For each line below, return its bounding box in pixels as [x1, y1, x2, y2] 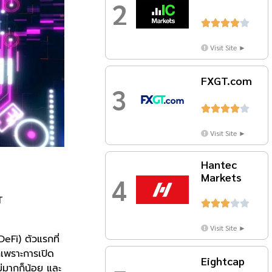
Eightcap [200, 254, 245, 268]
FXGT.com [200, 73, 252, 88]
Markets [200, 170, 242, 185]
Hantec [200, 157, 237, 172]
